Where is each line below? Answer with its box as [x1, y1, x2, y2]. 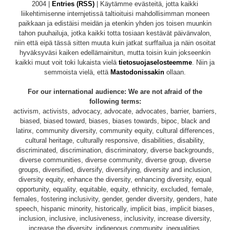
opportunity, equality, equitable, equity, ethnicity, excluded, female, [16, 185, 214, 193]
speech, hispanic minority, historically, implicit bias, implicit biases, [15, 204, 215, 213]
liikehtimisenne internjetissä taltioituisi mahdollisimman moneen [21, 9, 209, 17]
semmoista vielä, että [44, 68, 110, 76]
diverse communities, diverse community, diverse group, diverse [19, 156, 211, 164]
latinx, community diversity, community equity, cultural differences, [15, 126, 215, 135]
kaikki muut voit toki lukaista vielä [15, 58, 119, 66]
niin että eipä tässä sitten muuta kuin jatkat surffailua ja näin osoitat [14, 39, 216, 47]
